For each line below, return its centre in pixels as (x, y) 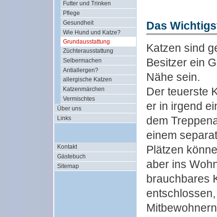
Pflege (71, 13)
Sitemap (68, 166)
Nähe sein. (173, 77)
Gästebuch (71, 157)
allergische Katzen (87, 80)
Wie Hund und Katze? (92, 32)
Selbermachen (82, 60)
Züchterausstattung (88, 51)
